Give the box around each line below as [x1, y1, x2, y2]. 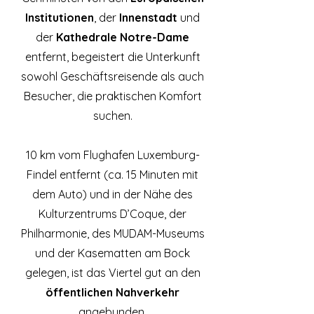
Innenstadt [119, 11, 177, 25]
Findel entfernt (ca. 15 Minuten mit [27, 168, 198, 182]
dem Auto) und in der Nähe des [32, 187, 193, 201]
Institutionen [25, 11, 94, 25]
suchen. [93, 109, 132, 123]
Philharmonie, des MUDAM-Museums [20, 226, 205, 240]
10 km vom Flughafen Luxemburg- [25, 148, 200, 162]
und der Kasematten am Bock [35, 246, 190, 260]
